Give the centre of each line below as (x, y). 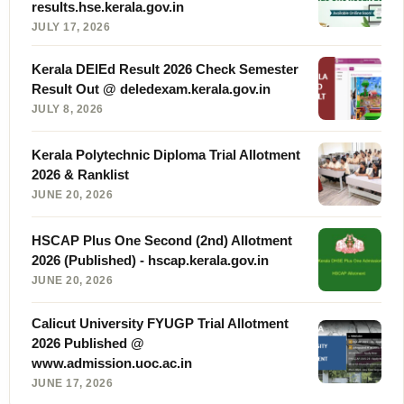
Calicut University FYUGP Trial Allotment (160, 323)
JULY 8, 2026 (67, 110)
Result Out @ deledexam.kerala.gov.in (151, 89)
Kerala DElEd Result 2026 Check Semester (165, 69)
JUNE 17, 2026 (72, 383)
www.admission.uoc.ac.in (111, 363)
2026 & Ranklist (80, 175)
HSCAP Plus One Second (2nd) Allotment (161, 241)
